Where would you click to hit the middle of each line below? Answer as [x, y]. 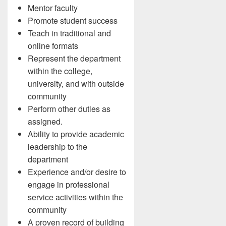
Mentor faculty [53, 8]
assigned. [45, 121]
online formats [53, 46]
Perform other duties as [69, 109]
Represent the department [74, 58]
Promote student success [73, 20]
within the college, [60, 71]
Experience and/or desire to [77, 172]
